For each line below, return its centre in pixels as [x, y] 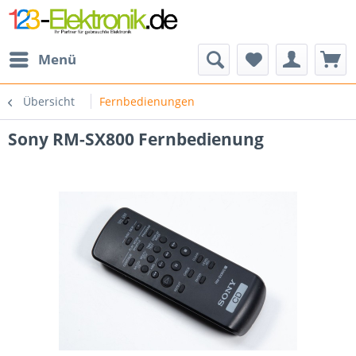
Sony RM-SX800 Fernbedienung [136, 139]
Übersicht [49, 101]
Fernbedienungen [147, 101]
